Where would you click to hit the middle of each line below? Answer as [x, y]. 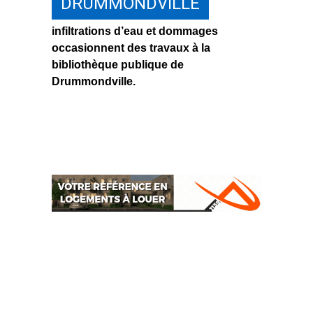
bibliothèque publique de [118, 65]
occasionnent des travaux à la [131, 48]
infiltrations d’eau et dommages [135, 31]
